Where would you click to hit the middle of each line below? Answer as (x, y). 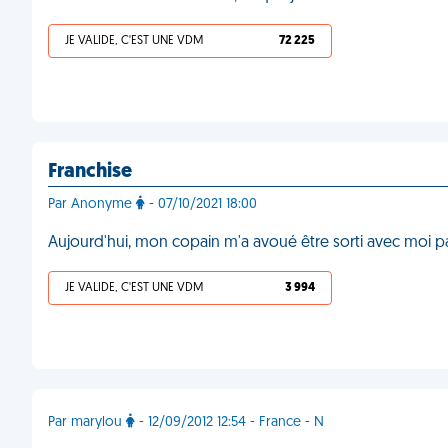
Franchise (90, 172)
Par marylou (87, 422)
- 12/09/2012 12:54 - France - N (229, 422)
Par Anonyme (92, 204)
